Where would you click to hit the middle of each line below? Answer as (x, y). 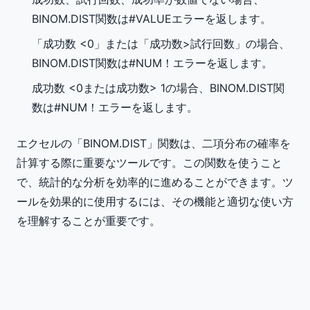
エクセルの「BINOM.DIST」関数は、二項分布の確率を (154, 143)
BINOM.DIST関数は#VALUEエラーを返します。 (152, 19)
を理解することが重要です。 (89, 221)
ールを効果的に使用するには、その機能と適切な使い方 (155, 201)
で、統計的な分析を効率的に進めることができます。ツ (155, 182)
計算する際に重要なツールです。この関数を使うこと (149, 163)
